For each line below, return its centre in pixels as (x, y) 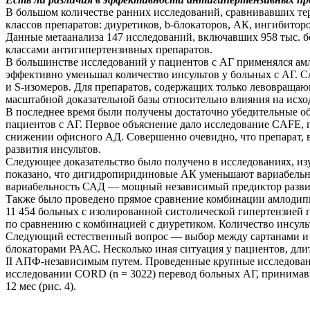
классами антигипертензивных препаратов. (109, 49)
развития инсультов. (53, 149)
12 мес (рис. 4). (41, 286)
